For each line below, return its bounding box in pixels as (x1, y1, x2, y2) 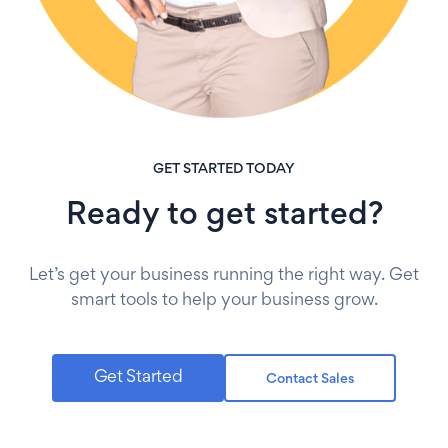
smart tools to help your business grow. (70, 292, 378, 309)
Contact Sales (266, 372, 355, 386)
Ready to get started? (65, 201, 383, 231)
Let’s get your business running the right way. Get (29, 267, 419, 284)
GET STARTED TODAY (153, 162, 295, 176)
